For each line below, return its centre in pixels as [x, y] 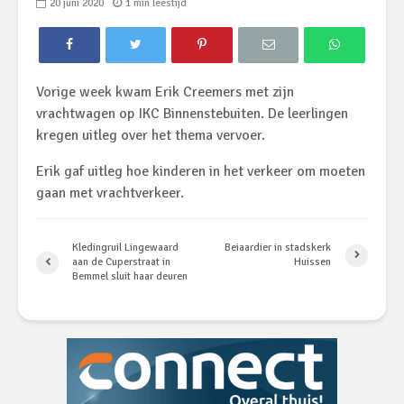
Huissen [313, 262]
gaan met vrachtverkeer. [110, 193]
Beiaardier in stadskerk [278, 248]
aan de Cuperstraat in [121, 262]
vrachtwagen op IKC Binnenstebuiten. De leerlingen [192, 114]
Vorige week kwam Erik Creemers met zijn [165, 92]
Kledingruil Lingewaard [125, 248]
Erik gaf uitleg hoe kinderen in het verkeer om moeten [201, 172]
